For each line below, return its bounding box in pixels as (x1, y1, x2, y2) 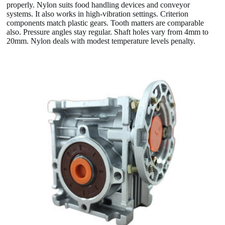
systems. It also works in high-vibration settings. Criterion (7, 10, 189, 19)
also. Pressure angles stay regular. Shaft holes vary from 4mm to (7, 28, 209, 37)
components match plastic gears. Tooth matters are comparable (7, 19, 204, 28)
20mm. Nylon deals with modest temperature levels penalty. (7, 37, 196, 46)
